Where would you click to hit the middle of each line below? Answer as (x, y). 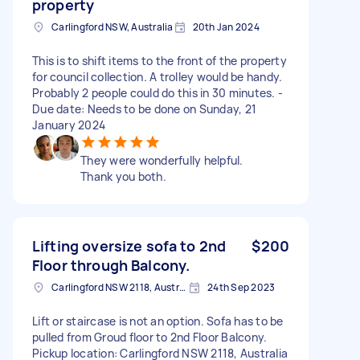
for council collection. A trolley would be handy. (157, 76)
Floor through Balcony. (111, 265)
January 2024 (69, 125)
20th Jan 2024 (226, 27)
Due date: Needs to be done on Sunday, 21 (144, 108)
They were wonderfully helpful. (162, 160)
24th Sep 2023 (241, 287)
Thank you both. (123, 176)
